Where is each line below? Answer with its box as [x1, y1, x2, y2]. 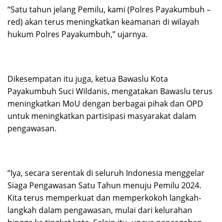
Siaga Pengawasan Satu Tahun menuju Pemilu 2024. [7, 180, 201, 191]
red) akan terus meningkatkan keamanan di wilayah [7, 16, 199, 28]
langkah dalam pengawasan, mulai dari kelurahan [7, 205, 192, 216]
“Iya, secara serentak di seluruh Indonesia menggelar [7, 167, 205, 179]
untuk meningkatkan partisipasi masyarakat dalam [7, 111, 196, 122]
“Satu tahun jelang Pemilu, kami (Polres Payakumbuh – [7, 4, 211, 15]
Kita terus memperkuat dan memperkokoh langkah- [7, 192, 201, 204]
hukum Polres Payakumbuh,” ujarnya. [7, 29, 148, 40]
